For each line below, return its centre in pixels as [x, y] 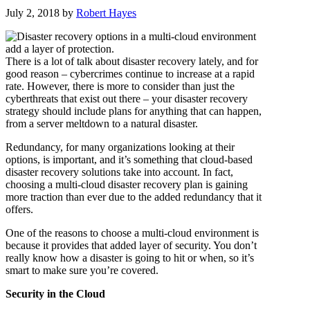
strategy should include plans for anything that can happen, [134, 111]
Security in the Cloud [55, 293]
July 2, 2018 [33, 12]
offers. [19, 209]
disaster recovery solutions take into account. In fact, [119, 172]
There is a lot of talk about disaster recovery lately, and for [132, 61]
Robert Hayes [106, 12]
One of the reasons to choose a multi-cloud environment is [132, 232]
